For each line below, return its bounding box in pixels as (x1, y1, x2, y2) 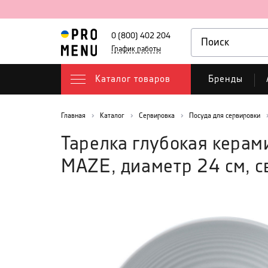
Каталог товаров (95, 75, 170, 84)
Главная (61, 112, 86, 119)
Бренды (208, 75, 243, 84)
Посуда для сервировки (189, 112, 260, 119)
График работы (111, 45, 161, 53)
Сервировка (139, 112, 175, 119)
